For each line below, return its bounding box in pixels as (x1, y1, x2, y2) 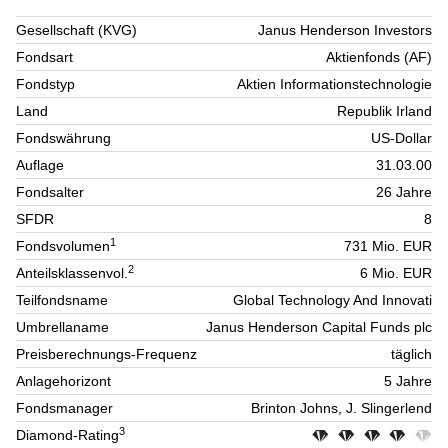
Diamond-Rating (16, 427, 119, 444)
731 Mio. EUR (344, 238, 432, 255)
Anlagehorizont (16, 373, 111, 390)
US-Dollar (371, 130, 432, 147)
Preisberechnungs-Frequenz (16, 346, 197, 363)
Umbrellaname (16, 319, 109, 336)
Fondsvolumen (16, 238, 110, 255)
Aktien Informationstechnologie (237, 76, 432, 93)
